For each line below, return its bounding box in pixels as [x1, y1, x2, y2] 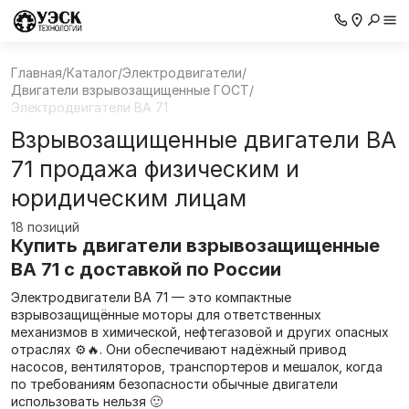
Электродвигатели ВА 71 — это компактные [11, 289, 291, 305]
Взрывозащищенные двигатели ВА [11, 126, 396, 153]
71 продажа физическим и [11, 155, 299, 183]
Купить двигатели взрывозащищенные [11, 235, 380, 257]
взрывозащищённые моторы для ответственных [11, 307, 321, 322]
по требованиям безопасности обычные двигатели [11, 376, 338, 392]
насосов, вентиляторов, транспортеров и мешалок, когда [11, 359, 383, 374]
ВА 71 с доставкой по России [11, 258, 281, 280]
